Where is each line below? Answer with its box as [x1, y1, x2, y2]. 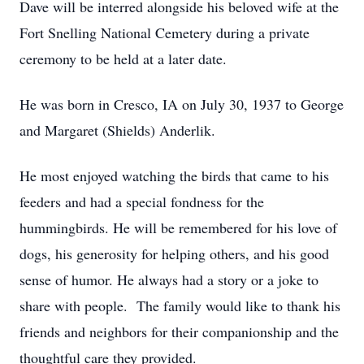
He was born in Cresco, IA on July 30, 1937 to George [19, 94, 344, 114]
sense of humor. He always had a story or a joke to [19, 270, 318, 289]
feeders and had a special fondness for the [19, 192, 264, 211]
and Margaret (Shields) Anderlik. [19, 120, 215, 140]
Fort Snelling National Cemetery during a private [19, 23, 310, 42]
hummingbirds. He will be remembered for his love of [19, 218, 337, 237]
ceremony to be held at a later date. [19, 49, 227, 68]
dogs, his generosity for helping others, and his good [19, 244, 329, 263]
